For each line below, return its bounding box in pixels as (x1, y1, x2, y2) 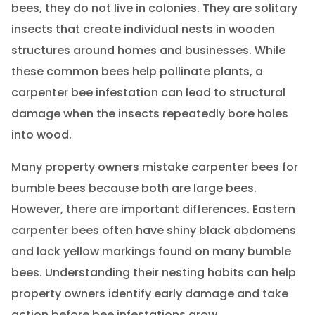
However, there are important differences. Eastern (11, 201, 295, 217)
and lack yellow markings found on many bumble (11, 243, 291, 259)
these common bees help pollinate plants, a (11, 63, 263, 79)
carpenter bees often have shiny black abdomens (11, 222, 296, 238)
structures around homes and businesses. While (11, 42, 285, 58)
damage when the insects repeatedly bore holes (11, 105, 288, 122)
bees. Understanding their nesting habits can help (11, 264, 296, 281)
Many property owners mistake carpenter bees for (11, 159, 298, 175)
